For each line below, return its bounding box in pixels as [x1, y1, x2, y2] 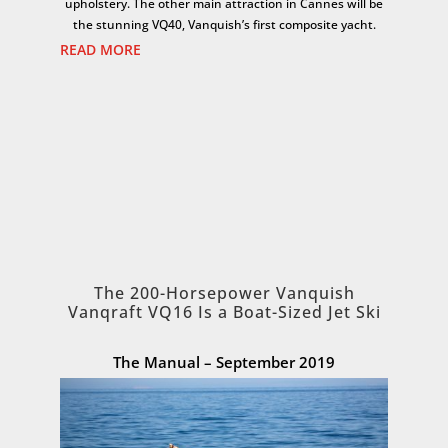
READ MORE [60, 40, 142, 60]
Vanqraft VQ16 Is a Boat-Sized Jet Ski [67, 300, 381, 323]
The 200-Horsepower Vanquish [93, 281, 355, 304]
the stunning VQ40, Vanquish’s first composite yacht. [72, 16, 376, 34]
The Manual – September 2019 [113, 351, 335, 372]
